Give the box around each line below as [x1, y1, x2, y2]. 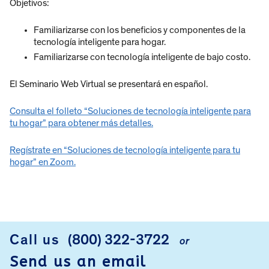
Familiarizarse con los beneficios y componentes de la [34, 25, 246, 35]
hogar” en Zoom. [10, 157, 76, 167]
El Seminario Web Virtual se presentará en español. [10, 79, 208, 89]
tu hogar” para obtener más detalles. [10, 118, 153, 128]
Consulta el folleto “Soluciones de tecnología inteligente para [10, 106, 251, 116]
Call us [10, 232, 60, 247]
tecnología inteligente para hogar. [34, 37, 166, 47]
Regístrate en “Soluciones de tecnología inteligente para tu [10, 145, 240, 155]
